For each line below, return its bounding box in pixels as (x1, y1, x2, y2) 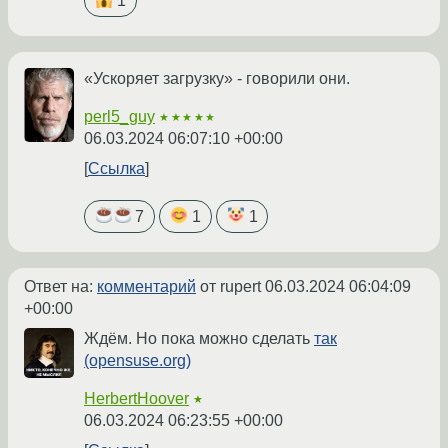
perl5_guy (84, 108, 155, 126)
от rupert (196, 278, 265, 296)
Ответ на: (24, 278, 97, 296)
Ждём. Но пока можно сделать (84, 330, 314, 348)
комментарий (97, 278, 196, 296)
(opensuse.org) (84, 352, 191, 370)
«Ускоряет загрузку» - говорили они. (84, 70, 350, 88)
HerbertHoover (84, 390, 189, 408)
